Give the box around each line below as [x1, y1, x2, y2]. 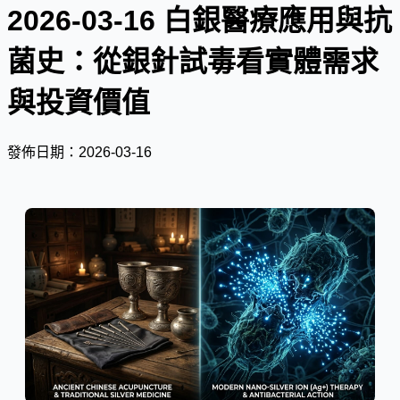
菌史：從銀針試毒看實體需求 [7, 46, 379, 79]
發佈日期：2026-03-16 [7, 144, 152, 160]
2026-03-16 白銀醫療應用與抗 [7, 4, 392, 37]
